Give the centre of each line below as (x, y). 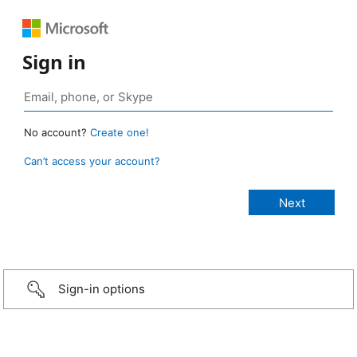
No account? (57, 133)
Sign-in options (102, 289)
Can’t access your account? (92, 161)
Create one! (120, 133)
